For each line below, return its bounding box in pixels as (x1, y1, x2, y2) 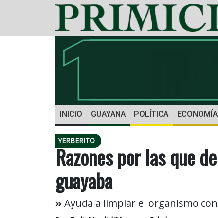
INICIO (59, 109, 82, 119)
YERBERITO (58, 136, 95, 145)
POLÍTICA (134, 109, 169, 119)
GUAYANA (91, 109, 126, 119)
